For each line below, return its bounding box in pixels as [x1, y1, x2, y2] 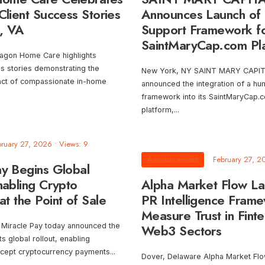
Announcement [147, 154, 198, 166]
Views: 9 [59, 138, 88, 150]
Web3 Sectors [141, 221, 222, 241]
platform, [141, 105, 174, 115]
